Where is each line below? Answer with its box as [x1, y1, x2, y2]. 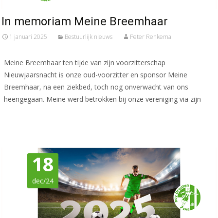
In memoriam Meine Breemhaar [1, 15, 168, 29]
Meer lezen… [4, 112, 49, 122]
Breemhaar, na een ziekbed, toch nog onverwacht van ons [4, 82, 188, 92]
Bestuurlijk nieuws [65, 33, 112, 41]
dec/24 [32, 176, 54, 186]
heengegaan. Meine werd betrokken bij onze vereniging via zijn [4, 94, 201, 104]
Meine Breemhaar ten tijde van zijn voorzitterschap [4, 58, 165, 68]
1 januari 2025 [9, 33, 47, 41]
